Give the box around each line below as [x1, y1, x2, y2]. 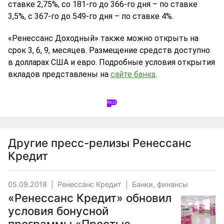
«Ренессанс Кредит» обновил [8, 191, 171, 204]
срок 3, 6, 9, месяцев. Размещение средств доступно [8, 45, 210, 55]
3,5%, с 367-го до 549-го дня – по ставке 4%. [8, 11, 173, 21]
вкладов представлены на [8, 69, 110, 79]
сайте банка [110, 69, 155, 79]
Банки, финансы [132, 180, 188, 188]
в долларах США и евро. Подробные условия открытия [8, 57, 215, 67]
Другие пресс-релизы [8, 136, 132, 149]
